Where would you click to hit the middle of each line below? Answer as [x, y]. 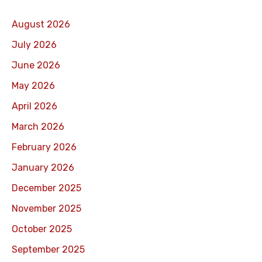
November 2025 [46, 209]
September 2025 [48, 250]
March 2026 [38, 127]
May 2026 [33, 86]
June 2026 [36, 65]
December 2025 [46, 188]
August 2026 [41, 25]
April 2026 [35, 106]
